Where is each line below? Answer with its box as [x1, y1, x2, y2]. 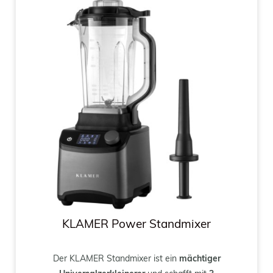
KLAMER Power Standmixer [62, 219, 211, 231]
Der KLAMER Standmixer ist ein [52, 254, 179, 264]
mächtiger [179, 254, 221, 264]
